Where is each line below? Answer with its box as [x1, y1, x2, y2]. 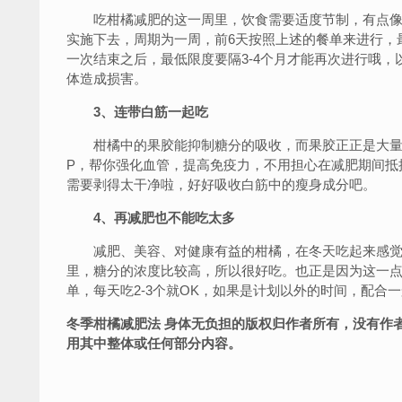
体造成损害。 [66, 71, 147, 86]
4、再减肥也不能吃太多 [80, 210, 235, 225]
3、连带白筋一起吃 [93, 104, 208, 119]
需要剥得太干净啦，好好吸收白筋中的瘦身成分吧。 [66, 177, 376, 192]
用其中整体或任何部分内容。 [66, 336, 241, 351]
